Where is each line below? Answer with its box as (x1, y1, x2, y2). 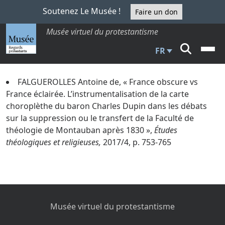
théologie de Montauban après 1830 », (6, 125, 154, 136)
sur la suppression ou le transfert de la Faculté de (6, 113, 194, 124)
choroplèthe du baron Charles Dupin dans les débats (6, 100, 207, 111)
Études (154, 125, 177, 136)
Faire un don (135, 7, 178, 17)
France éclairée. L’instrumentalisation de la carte (6, 88, 189, 99)
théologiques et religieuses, (6, 137, 103, 148)
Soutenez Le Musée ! (43, 5, 123, 17)
